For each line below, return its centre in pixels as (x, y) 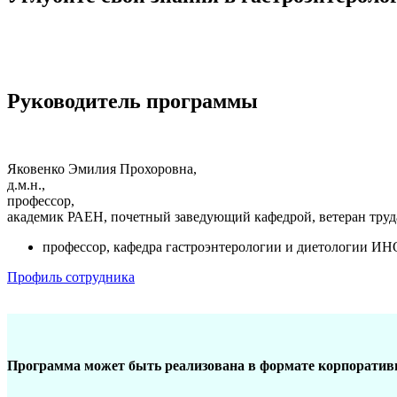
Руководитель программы (132, 101)
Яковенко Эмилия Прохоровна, (104, 169)
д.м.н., (28, 185)
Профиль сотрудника (71, 277)
